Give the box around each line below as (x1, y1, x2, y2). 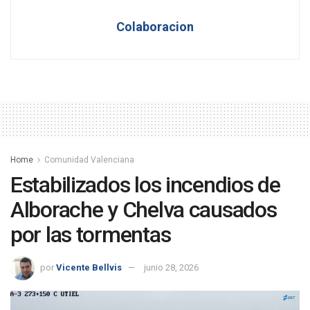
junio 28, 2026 (144, 262, 199, 273)
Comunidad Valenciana (44, 155, 134, 165)
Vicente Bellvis (56, 262, 122, 273)
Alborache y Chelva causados (10, 197, 277, 224)
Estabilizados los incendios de (10, 172, 280, 199)
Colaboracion (116, 19, 194, 35)
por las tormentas (10, 221, 171, 248)
